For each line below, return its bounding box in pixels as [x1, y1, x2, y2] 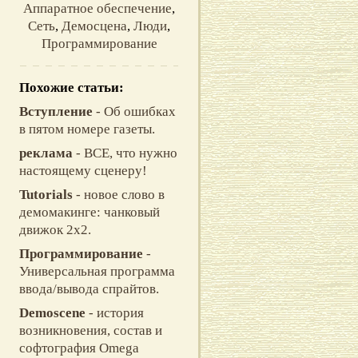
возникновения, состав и [19, 323, 162, 338]
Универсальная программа [19, 264, 175, 279]
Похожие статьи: [19, 80, 124, 95]
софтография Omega [19, 340, 139, 356]
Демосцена [62, 18, 127, 34]
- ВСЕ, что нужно [73, 145, 177, 161]
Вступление [19, 104, 93, 119]
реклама [19, 145, 73, 161]
